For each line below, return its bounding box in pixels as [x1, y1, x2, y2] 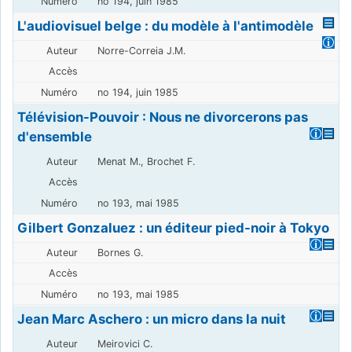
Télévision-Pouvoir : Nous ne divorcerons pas [17, 108, 309, 125]
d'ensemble [17, 128, 93, 145]
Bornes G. [97, 246, 143, 258]
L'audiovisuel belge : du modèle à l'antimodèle [17, 17, 314, 34]
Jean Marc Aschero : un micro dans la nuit [17, 310, 287, 327]
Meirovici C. [97, 337, 152, 350]
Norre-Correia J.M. [97, 44, 185, 57]
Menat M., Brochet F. [97, 155, 195, 167]
